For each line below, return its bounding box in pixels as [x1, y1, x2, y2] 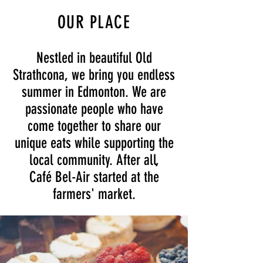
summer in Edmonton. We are [22, 83, 166, 100]
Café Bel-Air [29, 168, 90, 186]
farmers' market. [52, 186, 136, 203]
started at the [89, 168, 159, 186]
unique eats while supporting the [14, 134, 174, 151]
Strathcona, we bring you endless [13, 66, 175, 83]
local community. [29, 151, 116, 168]
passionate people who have [25, 100, 163, 117]
